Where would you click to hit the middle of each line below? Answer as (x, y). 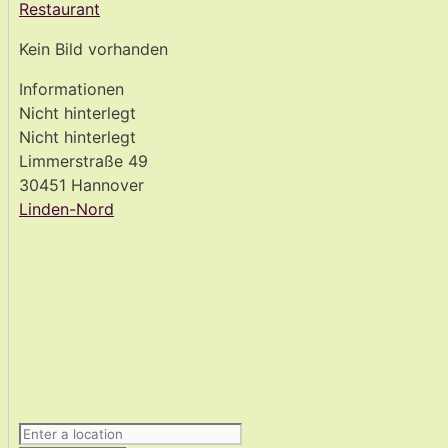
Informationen (71, 89)
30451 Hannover (81, 185)
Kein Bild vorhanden (93, 49)
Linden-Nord (66, 209)
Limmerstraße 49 (83, 161)
